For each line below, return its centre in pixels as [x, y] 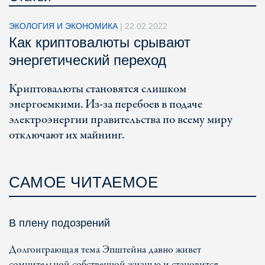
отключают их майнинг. [67, 135]
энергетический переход [88, 60]
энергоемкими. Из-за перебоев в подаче [106, 104]
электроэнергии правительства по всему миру [121, 120]
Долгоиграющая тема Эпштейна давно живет [105, 250]
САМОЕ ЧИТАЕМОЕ [83, 182]
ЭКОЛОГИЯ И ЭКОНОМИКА [64, 26]
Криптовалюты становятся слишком [98, 89]
